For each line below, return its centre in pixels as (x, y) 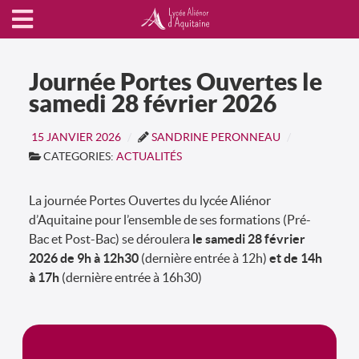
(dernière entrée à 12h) (205, 258)
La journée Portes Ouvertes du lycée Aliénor (150, 200)
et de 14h (296, 258)
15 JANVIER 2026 (76, 137)
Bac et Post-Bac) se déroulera (111, 239)
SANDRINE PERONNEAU (216, 137)
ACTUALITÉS (149, 157)
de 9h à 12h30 (101, 258)
